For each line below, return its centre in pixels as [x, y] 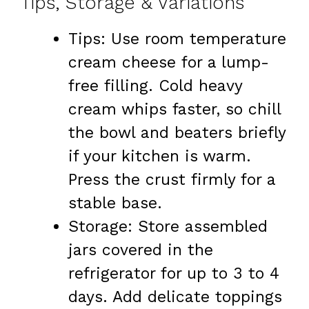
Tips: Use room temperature [177, 39]
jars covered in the [141, 250]
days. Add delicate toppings [175, 297]
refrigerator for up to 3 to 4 [174, 273]
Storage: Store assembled [168, 226]
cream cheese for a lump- [169, 62]
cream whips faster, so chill [175, 109]
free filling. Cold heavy [155, 86]
